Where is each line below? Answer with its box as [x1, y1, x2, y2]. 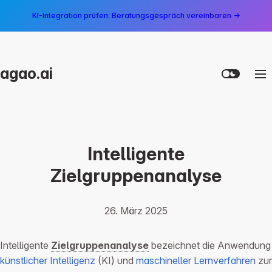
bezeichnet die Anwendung [149, 239, 271, 252]
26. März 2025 [104, 205, 168, 217]
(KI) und [95, 254, 136, 267]
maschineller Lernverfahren [136, 254, 256, 267]
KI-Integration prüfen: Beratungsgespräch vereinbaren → [32, 11, 240, 20]
